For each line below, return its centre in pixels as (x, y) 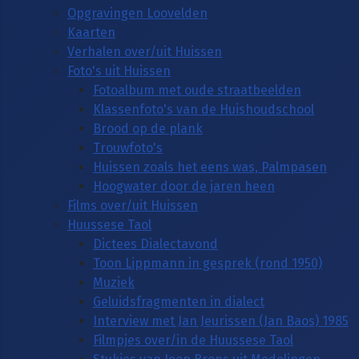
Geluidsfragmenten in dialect (179, 301)
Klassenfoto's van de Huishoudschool (204, 109)
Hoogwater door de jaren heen (184, 186)
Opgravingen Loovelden (137, 13)
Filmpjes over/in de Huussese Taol (193, 340)
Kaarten (91, 32)
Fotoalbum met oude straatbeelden (197, 90)
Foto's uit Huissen (119, 71)
